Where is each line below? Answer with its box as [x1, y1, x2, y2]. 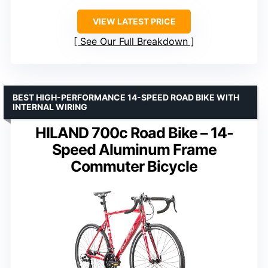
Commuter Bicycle [71, 157, 197, 176]
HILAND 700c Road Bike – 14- [35, 124, 233, 142]
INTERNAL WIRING [13, 102, 87, 112]
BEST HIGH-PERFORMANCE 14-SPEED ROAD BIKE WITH [13, 92, 239, 103]
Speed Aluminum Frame [51, 141, 217, 159]
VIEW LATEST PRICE [92, 16, 176, 27]
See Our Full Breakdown [80, 35, 188, 48]
